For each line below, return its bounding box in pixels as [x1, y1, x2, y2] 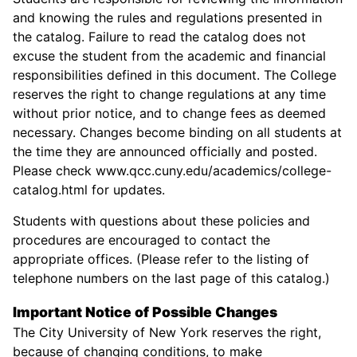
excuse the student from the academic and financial [13, 48, 326, 65]
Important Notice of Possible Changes [13, 303, 277, 320]
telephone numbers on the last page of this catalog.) [13, 270, 330, 287]
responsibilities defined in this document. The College [13, 67, 336, 84]
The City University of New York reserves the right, [13, 324, 321, 340]
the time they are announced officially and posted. [13, 143, 317, 160]
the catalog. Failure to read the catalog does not [13, 29, 306, 45]
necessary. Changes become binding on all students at [13, 124, 342, 141]
